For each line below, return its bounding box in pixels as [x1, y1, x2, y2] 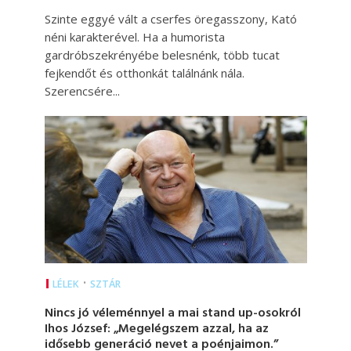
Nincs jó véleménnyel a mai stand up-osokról [44, 303, 301, 324]
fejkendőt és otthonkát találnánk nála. [44, 65, 244, 81]
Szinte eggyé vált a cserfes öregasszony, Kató [44, 11, 297, 27]
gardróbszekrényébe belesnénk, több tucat [44, 47, 280, 63]
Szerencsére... [44, 83, 120, 100]
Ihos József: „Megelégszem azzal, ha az [44, 319, 269, 340]
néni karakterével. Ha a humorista [44, 29, 225, 45]
